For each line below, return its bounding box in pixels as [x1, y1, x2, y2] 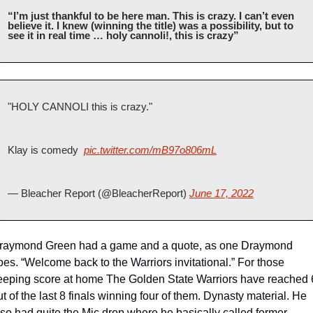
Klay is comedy [8, 143, 84, 156]
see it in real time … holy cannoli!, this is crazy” [8, 29, 242, 41]
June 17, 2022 [189, 187, 254, 199]
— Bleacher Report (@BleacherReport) [8, 187, 189, 199]
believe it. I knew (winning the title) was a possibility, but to [8, 19, 293, 31]
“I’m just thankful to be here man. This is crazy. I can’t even [8, 9, 294, 22]
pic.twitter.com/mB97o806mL [84, 143, 217, 156]
